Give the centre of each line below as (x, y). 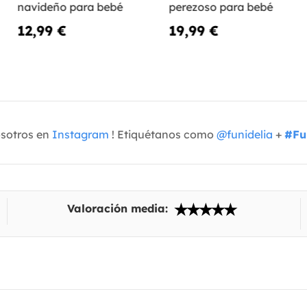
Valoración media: (120, 208)
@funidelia (245, 134)
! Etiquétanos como (163, 134)
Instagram (81, 134)
